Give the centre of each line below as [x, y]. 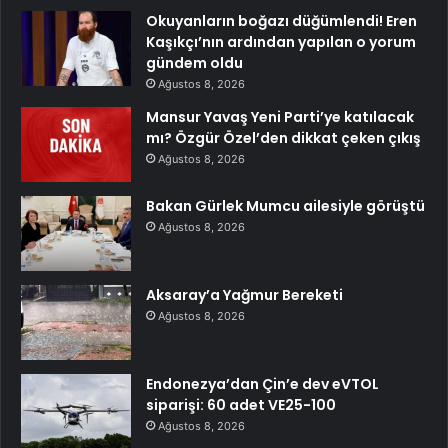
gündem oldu [194, 62]
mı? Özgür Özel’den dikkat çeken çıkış [283, 137]
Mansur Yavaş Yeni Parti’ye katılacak [280, 116]
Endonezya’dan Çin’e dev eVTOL [262, 383]
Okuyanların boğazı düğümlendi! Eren [281, 20]
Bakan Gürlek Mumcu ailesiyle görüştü [285, 205]
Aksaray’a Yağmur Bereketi [244, 294]
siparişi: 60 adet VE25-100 [241, 404]
